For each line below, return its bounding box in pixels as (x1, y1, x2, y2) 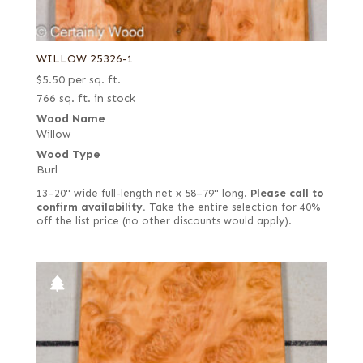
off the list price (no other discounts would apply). (36, 214, 292, 228)
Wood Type (36, 147, 100, 161)
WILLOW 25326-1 (36, 51, 134, 66)
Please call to (250, 186, 324, 200)
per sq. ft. (67, 72, 121, 87)
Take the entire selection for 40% (145, 200, 320, 214)
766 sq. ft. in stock (36, 91, 135, 105)
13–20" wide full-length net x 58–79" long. (36, 186, 250, 200)
